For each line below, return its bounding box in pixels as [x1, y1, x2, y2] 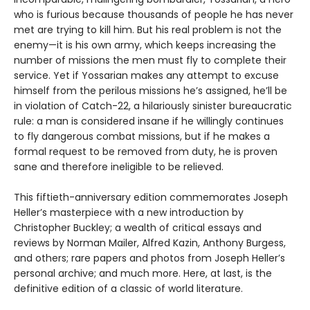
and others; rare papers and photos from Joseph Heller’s [14, 251, 285, 266]
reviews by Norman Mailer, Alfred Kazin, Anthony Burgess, [14, 236, 286, 250]
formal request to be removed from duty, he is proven [14, 145, 277, 159]
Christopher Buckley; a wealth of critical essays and [14, 221, 262, 235]
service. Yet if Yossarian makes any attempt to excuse [14, 69, 279, 83]
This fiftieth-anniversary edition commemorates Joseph [14, 190, 288, 205]
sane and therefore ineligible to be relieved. [14, 160, 224, 174]
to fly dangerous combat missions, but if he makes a [14, 129, 270, 144]
